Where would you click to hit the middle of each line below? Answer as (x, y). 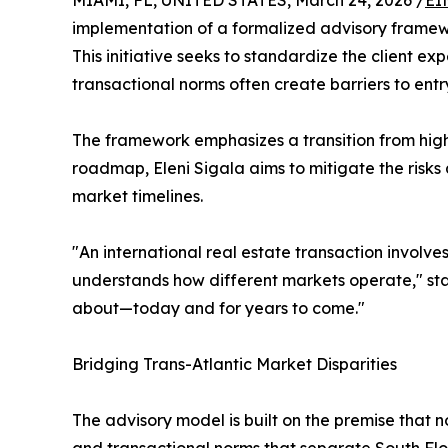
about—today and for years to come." (218, 308)
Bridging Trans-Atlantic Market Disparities (234, 364)
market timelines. (137, 196)
